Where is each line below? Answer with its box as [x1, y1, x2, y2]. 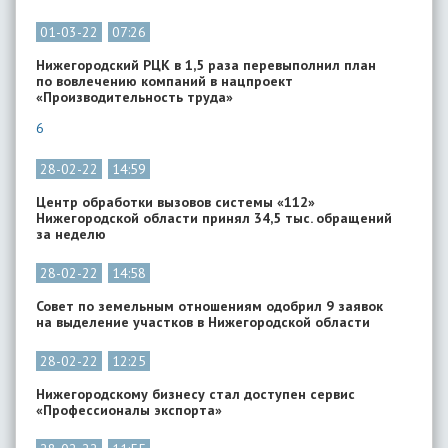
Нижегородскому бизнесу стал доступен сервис [36, 385, 355, 403]
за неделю [36, 225, 106, 243]
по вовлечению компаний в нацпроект [36, 72, 293, 90]
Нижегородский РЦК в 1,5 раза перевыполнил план [36, 56, 376, 74]
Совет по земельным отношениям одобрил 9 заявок [36, 297, 383, 315]
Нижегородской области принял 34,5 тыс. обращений [36, 209, 392, 227]
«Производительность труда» [36, 88, 233, 106]
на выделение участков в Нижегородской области [36, 313, 370, 331]
